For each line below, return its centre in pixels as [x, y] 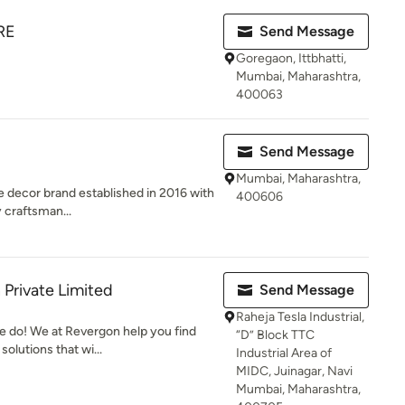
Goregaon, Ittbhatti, [291, 58]
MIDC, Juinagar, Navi [294, 371]
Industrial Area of [284, 353]
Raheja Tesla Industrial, [300, 317]
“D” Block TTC [275, 335]
